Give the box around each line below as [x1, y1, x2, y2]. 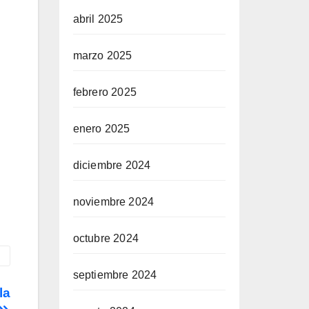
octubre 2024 [72, 232, 139, 244]
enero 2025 [72, 123, 130, 134]
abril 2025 [72, 13, 123, 25]
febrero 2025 [72, 86, 137, 98]
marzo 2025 [72, 50, 132, 61]
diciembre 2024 [72, 159, 151, 171]
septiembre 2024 [72, 269, 157, 281]
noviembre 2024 [72, 196, 154, 208]
